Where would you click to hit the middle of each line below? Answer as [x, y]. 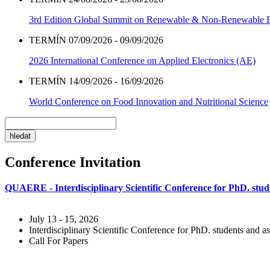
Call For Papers [58, 240]
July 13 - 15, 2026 [64, 219]
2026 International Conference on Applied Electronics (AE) [142, 61]
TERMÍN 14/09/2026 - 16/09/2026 [96, 81]
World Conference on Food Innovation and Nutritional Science [149, 102]
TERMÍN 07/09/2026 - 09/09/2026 [96, 40]
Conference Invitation [73, 162]
